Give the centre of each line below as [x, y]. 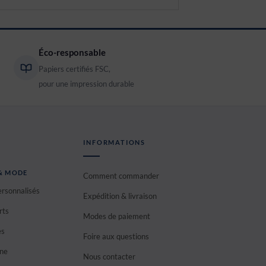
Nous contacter [110, 256]
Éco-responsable [72, 52]
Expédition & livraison [120, 196]
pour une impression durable [87, 83]
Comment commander [121, 175]
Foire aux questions [116, 236]
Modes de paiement [117, 216]
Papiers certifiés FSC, [75, 69]
